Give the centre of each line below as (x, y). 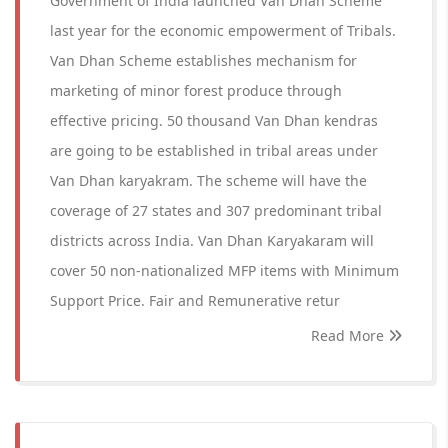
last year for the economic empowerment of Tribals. (223, 30)
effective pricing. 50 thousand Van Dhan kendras (214, 120)
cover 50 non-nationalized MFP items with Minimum (224, 270)
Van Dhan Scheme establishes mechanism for (203, 60)
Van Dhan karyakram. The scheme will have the (208, 180)
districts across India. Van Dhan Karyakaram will (212, 240)
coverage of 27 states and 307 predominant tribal (216, 210)
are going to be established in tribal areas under (214, 150)
